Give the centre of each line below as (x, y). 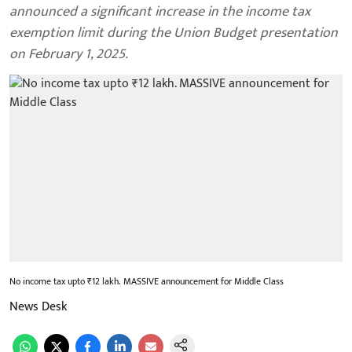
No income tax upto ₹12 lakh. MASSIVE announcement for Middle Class (147, 281)
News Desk (38, 307)
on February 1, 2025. (69, 54)
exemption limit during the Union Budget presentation (174, 33)
